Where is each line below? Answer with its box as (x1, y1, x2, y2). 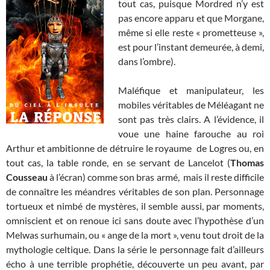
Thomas (230, 157, 264, 169)
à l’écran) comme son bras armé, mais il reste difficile (48, 171, 264, 183)
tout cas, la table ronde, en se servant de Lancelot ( (6, 157, 230, 169)
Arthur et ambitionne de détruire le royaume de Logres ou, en (6, 142, 264, 154)
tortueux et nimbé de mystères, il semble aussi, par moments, (6, 200, 264, 212)
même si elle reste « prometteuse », (118, 27, 264, 39)
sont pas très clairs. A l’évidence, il (118, 113, 264, 125)
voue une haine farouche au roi (118, 128, 264, 140)
